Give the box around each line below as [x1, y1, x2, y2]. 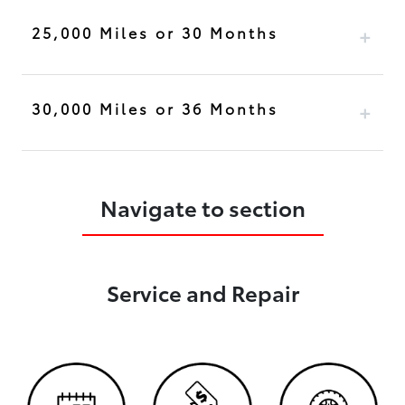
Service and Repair [106, 277, 299, 308]
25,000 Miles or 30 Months [31, 22, 278, 43]
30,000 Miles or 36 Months [31, 98, 278, 119]
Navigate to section [99, 192, 306, 223]
